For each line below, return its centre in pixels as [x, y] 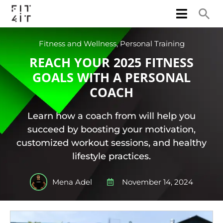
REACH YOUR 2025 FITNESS [111, 62]
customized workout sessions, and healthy [111, 143]
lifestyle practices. [111, 156]
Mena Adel [72, 182]
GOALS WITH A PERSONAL [111, 77]
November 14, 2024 [158, 182]
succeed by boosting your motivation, [111, 129]
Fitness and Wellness [77, 44]
